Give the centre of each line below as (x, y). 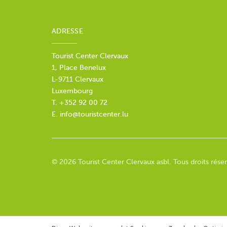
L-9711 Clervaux (79, 80)
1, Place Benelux (79, 68)
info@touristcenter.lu (94, 115)
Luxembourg (72, 91)
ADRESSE (67, 31)
